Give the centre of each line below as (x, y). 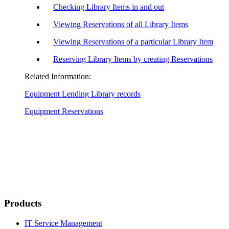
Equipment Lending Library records (83, 94)
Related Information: (58, 76)
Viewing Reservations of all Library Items (121, 24)
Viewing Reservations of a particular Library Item (133, 41)
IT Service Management (63, 223)
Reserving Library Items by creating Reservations (133, 59)
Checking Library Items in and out (109, 7)
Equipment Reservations (64, 111)
